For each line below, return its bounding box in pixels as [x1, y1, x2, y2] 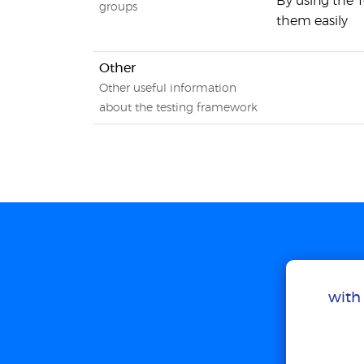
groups [99, 2, 137, 13]
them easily [276, 15, 348, 28]
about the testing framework [99, 102, 258, 114]
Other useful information [99, 83, 236, 94]
